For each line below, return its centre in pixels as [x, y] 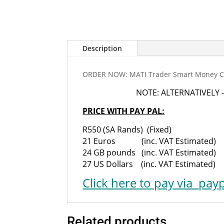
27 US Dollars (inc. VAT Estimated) [149, 164]
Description [102, 48]
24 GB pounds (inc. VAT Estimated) [149, 153]
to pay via [168, 183]
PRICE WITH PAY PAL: [124, 111]
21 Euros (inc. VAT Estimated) [149, 141]
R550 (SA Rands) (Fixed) [127, 130]
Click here [110, 183]
